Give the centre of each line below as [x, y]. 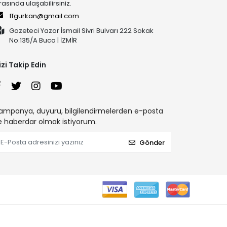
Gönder [152, 142]
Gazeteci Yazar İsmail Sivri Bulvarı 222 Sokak [82, 31]
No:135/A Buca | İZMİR [43, 41]
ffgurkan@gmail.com [45, 16]
